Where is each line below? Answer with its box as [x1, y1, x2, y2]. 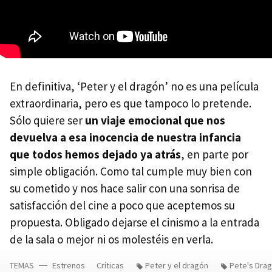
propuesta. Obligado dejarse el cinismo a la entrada [10, 215, 259, 230]
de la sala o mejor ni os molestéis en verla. [10, 232, 213, 247]
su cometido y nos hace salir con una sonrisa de [10, 181, 240, 196]
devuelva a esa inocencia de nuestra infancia [10, 130, 241, 145]
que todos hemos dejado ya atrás [10, 147, 181, 162]
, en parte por [181, 147, 248, 162]
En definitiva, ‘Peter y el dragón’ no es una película [10, 79, 259, 94]
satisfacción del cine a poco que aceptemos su [10, 198, 235, 213]
